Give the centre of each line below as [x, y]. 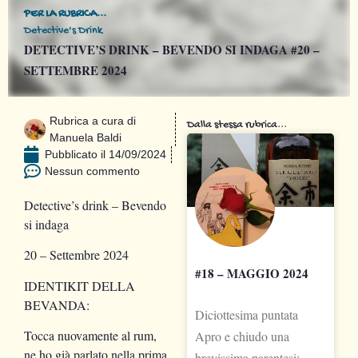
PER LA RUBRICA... [65, 14]
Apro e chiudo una [242, 336]
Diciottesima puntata [247, 315]
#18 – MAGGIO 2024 [252, 274]
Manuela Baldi [85, 138]
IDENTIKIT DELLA [80, 285]
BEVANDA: [57, 304]
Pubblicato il [77, 155]
